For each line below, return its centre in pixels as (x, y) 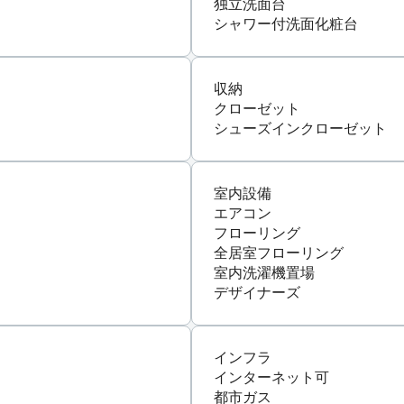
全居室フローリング (279, 252)
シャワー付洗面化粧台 (286, 23)
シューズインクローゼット (300, 128)
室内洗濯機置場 (264, 272)
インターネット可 (271, 377)
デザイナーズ (257, 292)
